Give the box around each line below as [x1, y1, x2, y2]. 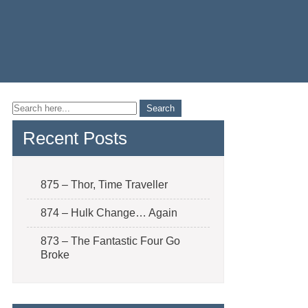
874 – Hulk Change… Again [41, 207, 177, 219]
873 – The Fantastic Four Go [41, 235, 180, 247]
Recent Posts [23, 128, 127, 148]
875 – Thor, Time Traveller [41, 179, 168, 190]
